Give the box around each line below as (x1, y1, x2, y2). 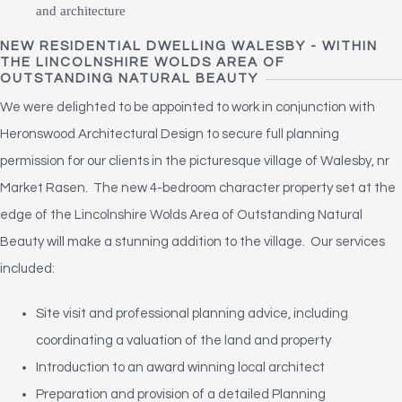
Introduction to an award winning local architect (36, 360, 325, 374)
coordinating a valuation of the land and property (36, 333, 334, 347)
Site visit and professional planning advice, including (36, 306, 348, 320)
